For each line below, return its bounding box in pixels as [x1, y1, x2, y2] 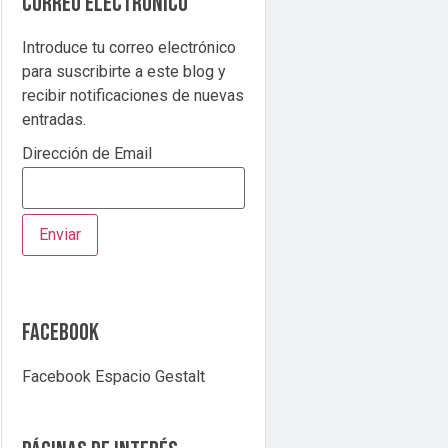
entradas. [22, 110, 87, 129]
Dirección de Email [22, 144, 153, 164]
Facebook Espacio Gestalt [22, 366, 206, 386]
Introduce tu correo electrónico [22, 38, 237, 57]
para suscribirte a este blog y [22, 62, 227, 81]
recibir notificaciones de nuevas [22, 86, 245, 105]
